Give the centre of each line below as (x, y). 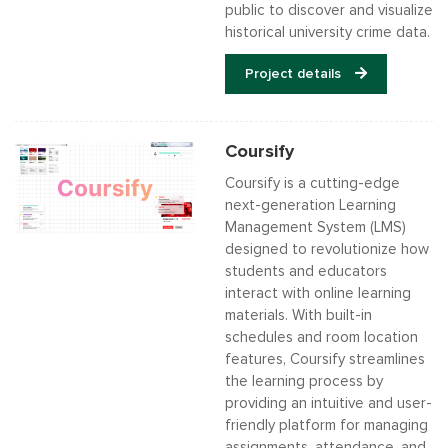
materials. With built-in (298, 315)
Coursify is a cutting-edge (312, 183)
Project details (295, 74)
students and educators (306, 271)
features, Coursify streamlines (325, 359)
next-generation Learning (310, 205)
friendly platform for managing (326, 425)
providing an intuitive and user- (328, 403)
